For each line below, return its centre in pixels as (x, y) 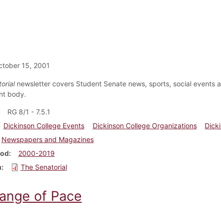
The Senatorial (44, 167)
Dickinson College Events (44, 125)
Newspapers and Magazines (47, 139)
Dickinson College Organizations (145, 125)
